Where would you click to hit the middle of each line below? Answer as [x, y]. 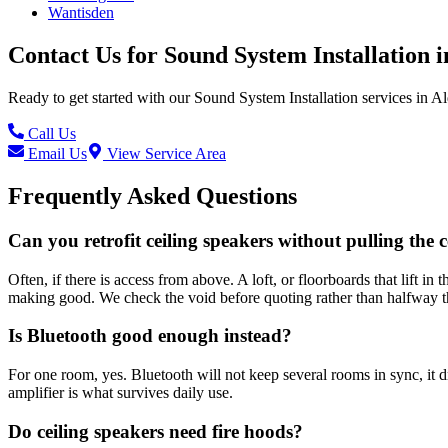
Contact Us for [86, 55]
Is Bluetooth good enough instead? [150, 336]
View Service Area [164, 154]
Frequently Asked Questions [152, 195]
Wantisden [81, 13]
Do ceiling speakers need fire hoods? [155, 431]
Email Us [55, 154]
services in [393, 98]
